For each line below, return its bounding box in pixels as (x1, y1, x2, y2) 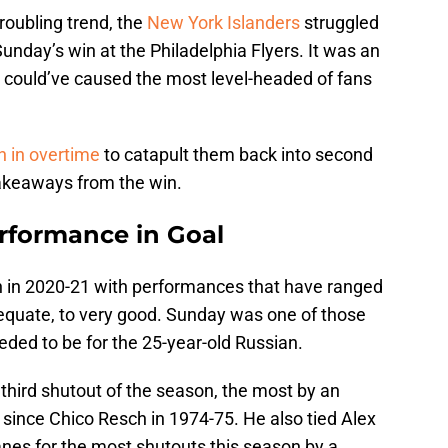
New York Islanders (147, 11, 300, 33)
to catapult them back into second (100, 143, 373, 165)
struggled (300, 11, 379, 33)
